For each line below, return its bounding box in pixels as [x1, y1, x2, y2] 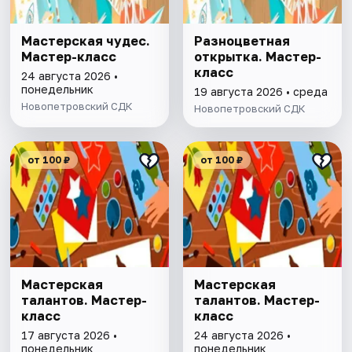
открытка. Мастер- [193, 49, 321, 65]
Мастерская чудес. [21, 33, 151, 49]
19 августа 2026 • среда [193, 85, 328, 99]
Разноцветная [193, 33, 290, 49]
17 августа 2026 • [21, 328, 118, 343]
